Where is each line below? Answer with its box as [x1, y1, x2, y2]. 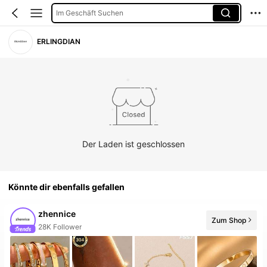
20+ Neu [38, 232, 68, 241]
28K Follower [38, 222, 82, 231]
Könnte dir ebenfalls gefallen [8, 182, 125, 193]
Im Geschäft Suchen [55, 8, 123, 17]
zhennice [38, 209, 76, 219]
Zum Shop [212, 215, 247, 225]
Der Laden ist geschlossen [82, 138, 185, 149]
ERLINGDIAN [37, 37, 81, 46]
